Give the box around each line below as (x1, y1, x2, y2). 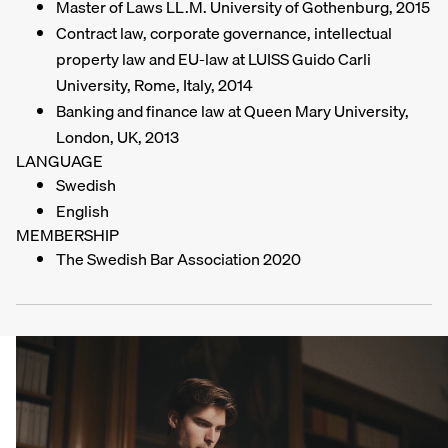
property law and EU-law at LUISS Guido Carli (56, 46, 371, 72)
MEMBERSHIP (16, 222, 119, 248)
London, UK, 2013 (56, 124, 179, 150)
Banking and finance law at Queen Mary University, (56, 98, 409, 124)
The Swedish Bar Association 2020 (56, 246, 301, 272)
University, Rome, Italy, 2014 (56, 72, 253, 98)
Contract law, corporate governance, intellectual (56, 20, 392, 46)
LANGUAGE (16, 148, 103, 174)
